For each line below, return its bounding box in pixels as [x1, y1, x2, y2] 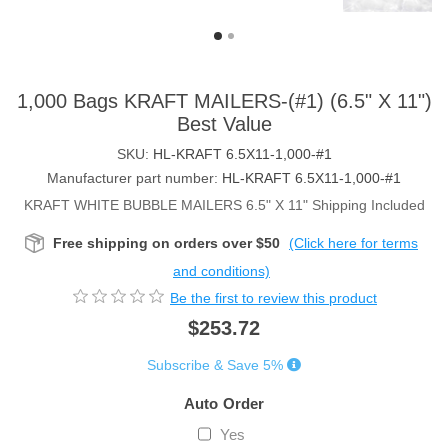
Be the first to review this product [170, 289, 377, 306]
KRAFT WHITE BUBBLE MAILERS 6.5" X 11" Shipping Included [23, 197, 425, 214]
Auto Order [184, 394, 264, 412]
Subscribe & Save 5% [147, 356, 283, 373]
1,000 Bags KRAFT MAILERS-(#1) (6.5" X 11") [16, 90, 432, 113]
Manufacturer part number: [47, 170, 218, 187]
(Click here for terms [289, 235, 418, 252]
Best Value [176, 113, 272, 136]
